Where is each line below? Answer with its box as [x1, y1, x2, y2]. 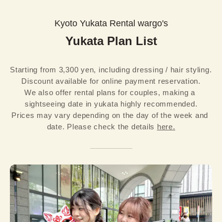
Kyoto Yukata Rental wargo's [54, 18, 168, 29]
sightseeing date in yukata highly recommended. [24, 100, 198, 109]
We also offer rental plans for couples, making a [24, 88, 196, 97]
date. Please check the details [47, 122, 157, 131]
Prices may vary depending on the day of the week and [11, 111, 209, 120]
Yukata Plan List [65, 34, 157, 48]
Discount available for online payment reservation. [21, 77, 201, 86]
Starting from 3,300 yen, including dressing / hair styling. [10, 65, 212, 74]
